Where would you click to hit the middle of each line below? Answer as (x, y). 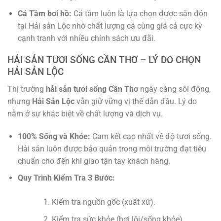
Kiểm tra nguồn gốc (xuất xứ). (103, 202)
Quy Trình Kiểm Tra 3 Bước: (66, 178)
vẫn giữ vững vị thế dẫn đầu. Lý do (136, 102)
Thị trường (27, 89)
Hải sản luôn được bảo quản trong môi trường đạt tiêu (112, 148)
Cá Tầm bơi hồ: (45, 13)
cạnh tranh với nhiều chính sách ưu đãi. (86, 38)
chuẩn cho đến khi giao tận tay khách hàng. (94, 161)
